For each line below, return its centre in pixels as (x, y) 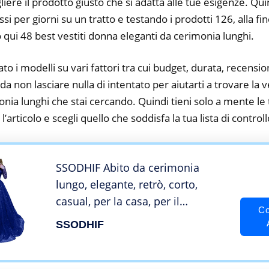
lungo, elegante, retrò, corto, (127, 185)
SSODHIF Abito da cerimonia (128, 168)
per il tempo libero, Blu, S (120, 235)
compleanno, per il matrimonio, (136, 218)
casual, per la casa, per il (118, 201)
